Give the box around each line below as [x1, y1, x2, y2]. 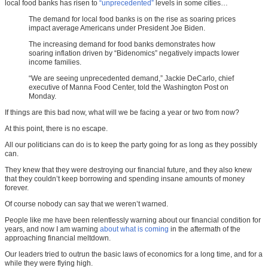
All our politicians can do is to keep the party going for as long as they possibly [5, 141, 257, 150]
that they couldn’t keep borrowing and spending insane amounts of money [5, 175, 245, 184]
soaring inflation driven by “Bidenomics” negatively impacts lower [29, 49, 239, 58]
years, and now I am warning [5, 225, 100, 234]
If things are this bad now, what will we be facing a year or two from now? [5, 108, 239, 117]
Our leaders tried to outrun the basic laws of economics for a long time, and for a [5, 250, 263, 259]
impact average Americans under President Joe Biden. [29, 24, 205, 33]
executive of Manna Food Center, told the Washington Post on [29, 83, 229, 92]
